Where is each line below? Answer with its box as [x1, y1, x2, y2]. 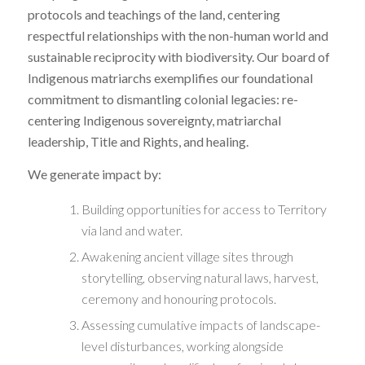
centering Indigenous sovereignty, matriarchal [27, 112, 281, 129]
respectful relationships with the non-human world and [27, 28, 328, 44]
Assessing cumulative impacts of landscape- [81, 316, 320, 332]
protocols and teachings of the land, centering [27, 7, 280, 23]
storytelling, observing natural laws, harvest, [81, 269, 319, 285]
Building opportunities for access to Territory [81, 200, 327, 217]
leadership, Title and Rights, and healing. [27, 134, 248, 150]
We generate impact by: [27, 165, 161, 182]
